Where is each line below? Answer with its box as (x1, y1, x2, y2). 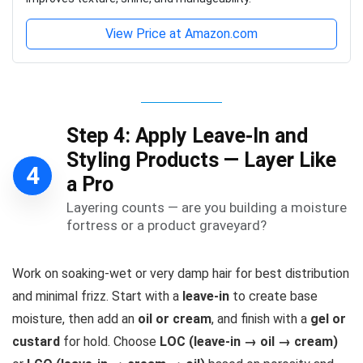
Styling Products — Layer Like (66, 148, 336, 173)
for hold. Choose (60, 334, 160, 350)
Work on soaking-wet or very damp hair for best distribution (12, 266, 349, 282)
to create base (229, 288, 318, 305)
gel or (310, 311, 346, 327)
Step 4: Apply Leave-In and (66, 124, 308, 148)
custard (12, 334, 60, 350)
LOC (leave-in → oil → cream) (160, 334, 338, 350)
